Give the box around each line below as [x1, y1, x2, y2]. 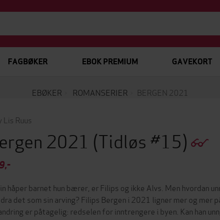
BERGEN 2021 [137, 86, 189, 98]
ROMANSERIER [72, 86, 128, 98]
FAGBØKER [8, 56, 48, 67]
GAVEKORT [171, 56, 212, 67]
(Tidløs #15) [93, 127, 191, 153]
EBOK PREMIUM [82, 56, 138, 67]
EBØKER [31, 86, 62, 98]
